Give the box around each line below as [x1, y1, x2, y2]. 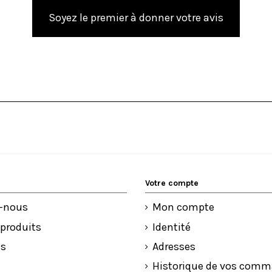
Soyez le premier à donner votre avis [49, 11, 223, 25]
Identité [152, 220, 191, 234]
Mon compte [152, 200, 214, 214]
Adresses [152, 239, 195, 253]
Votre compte [145, 178, 199, 189]
